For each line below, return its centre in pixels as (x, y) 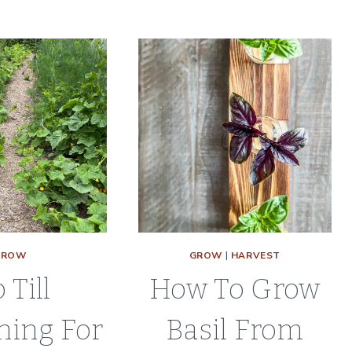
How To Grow (235, 289)
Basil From (235, 330)
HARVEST (256, 255)
